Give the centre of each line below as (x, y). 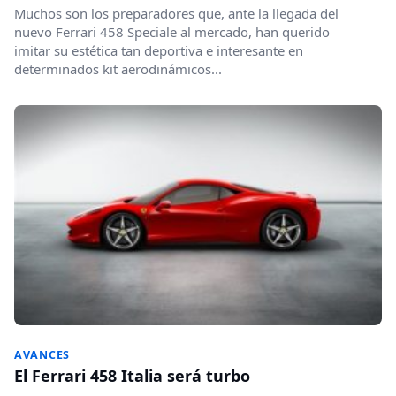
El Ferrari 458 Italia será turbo (132, 376)
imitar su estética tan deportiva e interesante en (159, 50)
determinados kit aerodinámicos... (118, 69)
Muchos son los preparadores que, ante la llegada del (176, 13)
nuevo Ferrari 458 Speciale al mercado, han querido (172, 31)
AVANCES (42, 355)
